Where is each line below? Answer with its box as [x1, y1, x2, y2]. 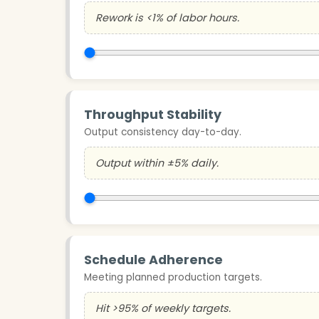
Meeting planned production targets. [84, 270, 262, 284]
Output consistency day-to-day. [84, 125, 241, 139]
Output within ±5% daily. [95, 155, 219, 170]
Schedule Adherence [84, 251, 223, 268]
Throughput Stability [84, 105, 221, 123]
